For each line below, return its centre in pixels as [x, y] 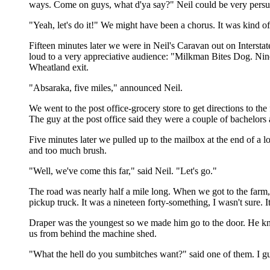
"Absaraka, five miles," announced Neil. [106, 88]
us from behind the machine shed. [93, 234]
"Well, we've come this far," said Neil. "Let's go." [123, 171]
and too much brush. [68, 150]
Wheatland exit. [59, 67]
